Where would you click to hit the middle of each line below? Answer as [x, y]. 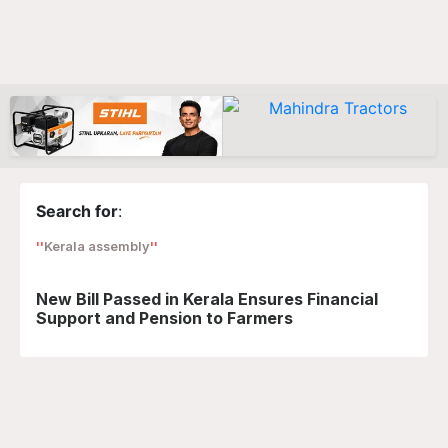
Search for [77, 211]
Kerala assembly [97, 246]
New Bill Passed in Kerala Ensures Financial [207, 299]
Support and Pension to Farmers [164, 318]
